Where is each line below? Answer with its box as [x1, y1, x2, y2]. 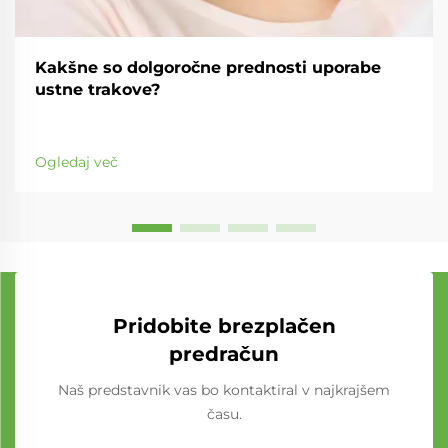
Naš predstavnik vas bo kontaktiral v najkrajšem [58, 381, 390, 399]
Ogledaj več [35, 153, 118, 171]
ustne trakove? [35, 80, 160, 99]
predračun [169, 342, 279, 366]
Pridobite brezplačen [112, 314, 336, 338]
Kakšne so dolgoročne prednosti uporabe [35, 58, 381, 77]
